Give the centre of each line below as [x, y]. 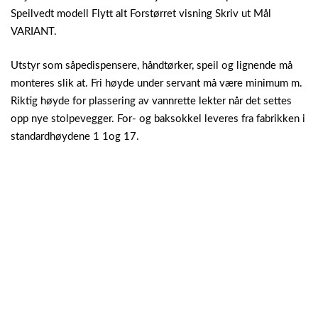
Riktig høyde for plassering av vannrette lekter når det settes [151, 101]
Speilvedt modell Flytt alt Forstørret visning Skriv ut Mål [141, 14]
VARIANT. [34, 32]
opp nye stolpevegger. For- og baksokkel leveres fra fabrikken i [158, 119]
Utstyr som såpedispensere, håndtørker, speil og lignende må [152, 65]
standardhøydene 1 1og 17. [75, 136]
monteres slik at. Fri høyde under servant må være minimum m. [157, 83]
